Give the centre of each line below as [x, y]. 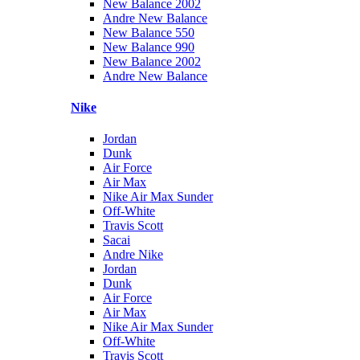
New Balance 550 [149, 32]
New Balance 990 [149, 47]
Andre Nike [133, 255]
